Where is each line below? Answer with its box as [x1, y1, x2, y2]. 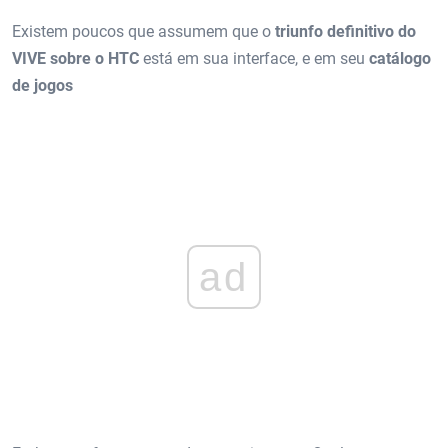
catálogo [369, 48, 431, 68]
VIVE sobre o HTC [12, 48, 139, 68]
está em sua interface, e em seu [139, 48, 369, 68]
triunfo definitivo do [275, 21, 416, 41]
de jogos [12, 75, 73, 95]
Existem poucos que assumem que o [12, 21, 275, 41]
